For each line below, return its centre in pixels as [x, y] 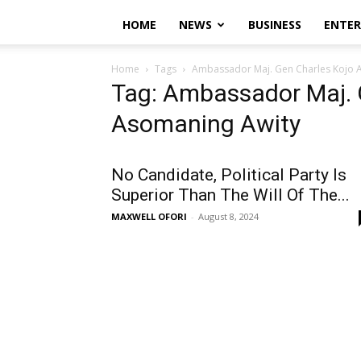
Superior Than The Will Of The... [230, 195]
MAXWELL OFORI [149, 216]
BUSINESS [275, 25]
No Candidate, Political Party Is [229, 175]
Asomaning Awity [206, 124]
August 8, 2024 [228, 216]
